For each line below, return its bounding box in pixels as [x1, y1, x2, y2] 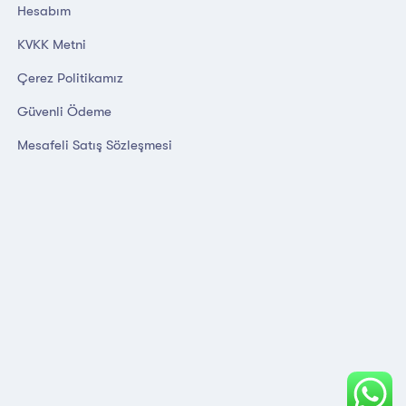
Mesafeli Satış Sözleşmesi [17, 137, 172, 153]
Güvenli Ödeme [17, 103, 111, 120]
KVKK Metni [17, 36, 86, 53]
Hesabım [17, 3, 71, 19]
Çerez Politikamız [17, 70, 123, 86]
